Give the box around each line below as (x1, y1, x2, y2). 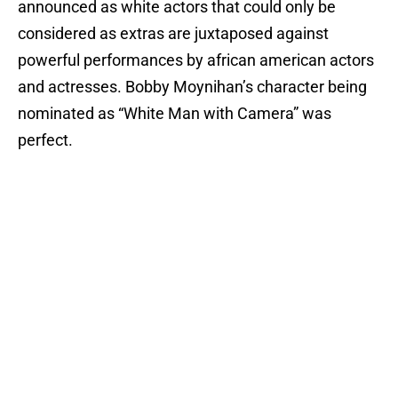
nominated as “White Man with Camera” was (18, 104, 331, 123)
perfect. (18, 131, 73, 150)
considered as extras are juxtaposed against (18, 24, 329, 44)
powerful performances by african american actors (18, 51, 374, 70)
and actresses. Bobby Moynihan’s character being (18, 77, 367, 97)
